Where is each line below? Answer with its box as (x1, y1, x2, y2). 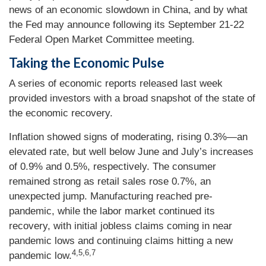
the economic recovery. (9, 107, 113, 119)
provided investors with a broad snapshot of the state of (9, 93, 255, 104)
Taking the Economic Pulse (9, 55, 164, 71)
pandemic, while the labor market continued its (9, 205, 215, 217)
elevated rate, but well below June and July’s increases (9, 146, 254, 157)
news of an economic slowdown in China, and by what (9, 4, 248, 15)
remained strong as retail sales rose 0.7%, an (9, 176, 211, 187)
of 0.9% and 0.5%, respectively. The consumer (9, 161, 216, 172)
